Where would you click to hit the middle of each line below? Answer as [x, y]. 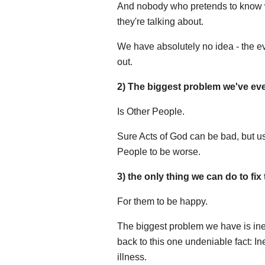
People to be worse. [159, 152]
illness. [132, 257]
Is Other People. [151, 112]
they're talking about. [160, 22]
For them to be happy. [162, 202]
